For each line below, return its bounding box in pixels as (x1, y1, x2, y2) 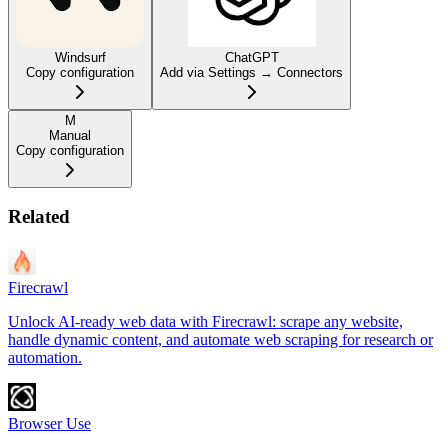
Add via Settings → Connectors (160, 64, 343, 80)
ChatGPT (224, 49, 279, 65)
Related (8, 206, 70, 228)
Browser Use (8, 415, 91, 433)
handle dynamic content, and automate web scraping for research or (8, 331, 433, 349)
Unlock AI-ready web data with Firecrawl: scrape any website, (8, 313, 403, 331)
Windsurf (54, 49, 106, 65)
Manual (49, 127, 91, 143)
